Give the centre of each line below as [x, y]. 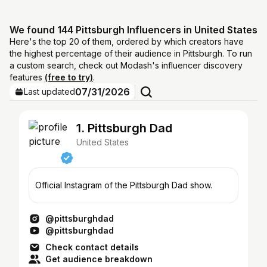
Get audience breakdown [99, 259]
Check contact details [92, 247]
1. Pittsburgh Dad [124, 128]
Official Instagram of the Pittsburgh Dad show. [124, 185]
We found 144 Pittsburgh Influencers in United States [133, 30]
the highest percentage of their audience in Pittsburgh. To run [131, 53]
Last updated [49, 91]
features [27, 77]
